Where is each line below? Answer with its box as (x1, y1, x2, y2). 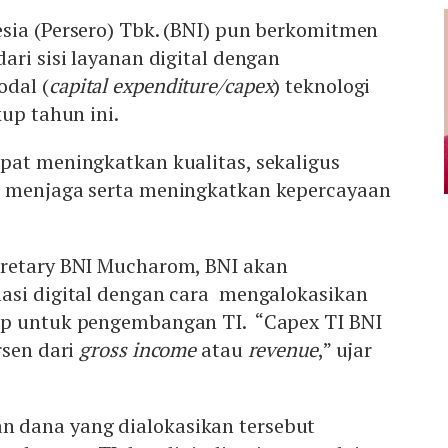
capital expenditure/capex (48, 71, 274, 99)
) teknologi (273, 71, 371, 99)
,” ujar (317, 335, 373, 363)
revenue (247, 335, 318, 363)
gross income (79, 335, 197, 363)
